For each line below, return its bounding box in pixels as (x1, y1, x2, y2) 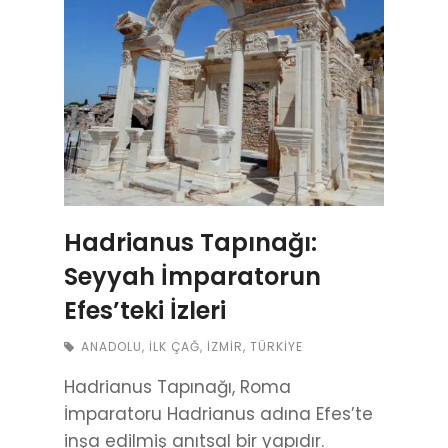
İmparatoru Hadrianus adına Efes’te (64, 402, 373, 427)
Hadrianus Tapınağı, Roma (64, 375, 291, 400)
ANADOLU (81, 338, 142, 356)
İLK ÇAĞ (149, 338, 200, 356)
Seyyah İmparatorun (64, 260, 321, 294)
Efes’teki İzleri (64, 294, 226, 328)
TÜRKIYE (250, 338, 303, 356)
